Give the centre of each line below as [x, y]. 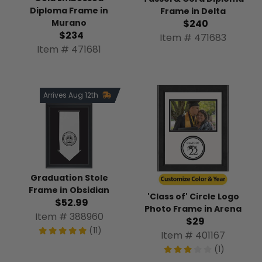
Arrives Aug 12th [72, 95]
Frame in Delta [193, 11]
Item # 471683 [193, 37]
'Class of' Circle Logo [193, 196]
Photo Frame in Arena [193, 208]
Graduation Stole [69, 178]
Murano [69, 23]
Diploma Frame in [69, 11]
